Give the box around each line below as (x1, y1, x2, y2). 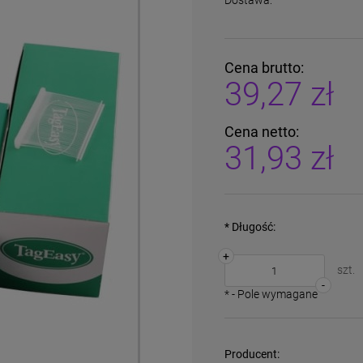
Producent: (224, 348, 280, 361)
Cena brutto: (224, 59, 304, 76)
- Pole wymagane (228, 288, 318, 301)
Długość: (228, 220, 275, 233)
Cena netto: (224, 123, 299, 140)
